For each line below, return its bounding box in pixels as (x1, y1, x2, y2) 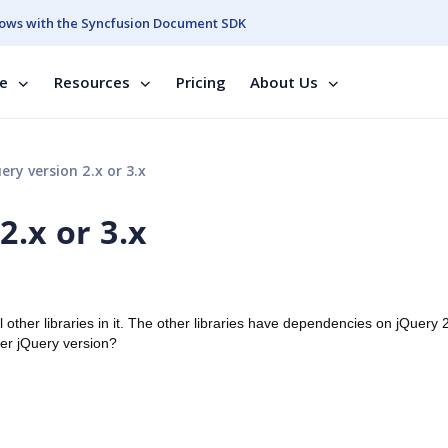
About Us (250, 72, 318, 92)
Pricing (176, 72, 226, 92)
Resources (54, 72, 130, 92)
